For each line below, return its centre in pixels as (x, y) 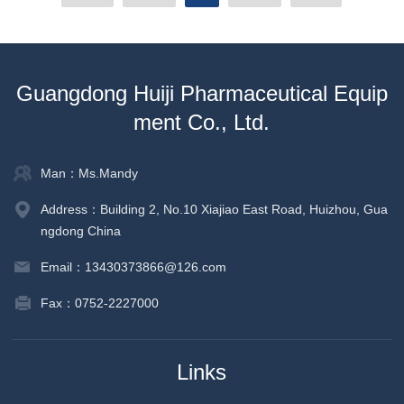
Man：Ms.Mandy (90, 174)
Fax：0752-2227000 (100, 303)
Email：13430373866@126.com (134, 267)
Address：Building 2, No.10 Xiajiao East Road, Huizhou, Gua (215, 210)
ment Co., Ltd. (202, 123)
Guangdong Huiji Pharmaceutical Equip (202, 94)
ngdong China (81, 231)
